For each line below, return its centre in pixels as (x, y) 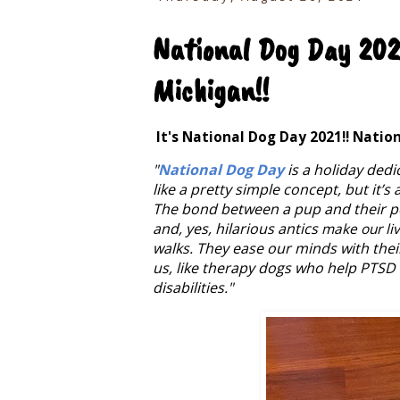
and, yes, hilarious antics (237, 229)
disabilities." (193, 288)
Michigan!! (211, 91)
